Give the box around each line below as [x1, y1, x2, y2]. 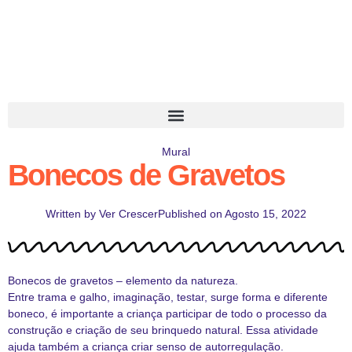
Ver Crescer [96, 207, 158, 220]
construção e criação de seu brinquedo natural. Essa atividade [8, 324, 318, 336]
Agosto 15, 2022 [225, 207, 306, 220]
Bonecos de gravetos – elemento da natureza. [8, 274, 238, 287]
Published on [158, 207, 222, 220]
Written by [46, 207, 96, 220]
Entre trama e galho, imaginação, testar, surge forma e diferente [8, 291, 328, 303]
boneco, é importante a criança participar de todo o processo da [8, 307, 327, 320]
